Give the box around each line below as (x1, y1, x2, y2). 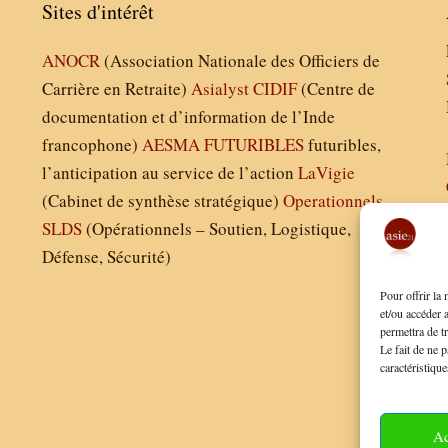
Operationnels (283, 189, 384, 213)
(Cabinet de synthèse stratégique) (42, 189, 284, 213)
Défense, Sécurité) (42, 245, 172, 269)
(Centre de (297, 77, 376, 101)
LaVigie (298, 161, 356, 185)
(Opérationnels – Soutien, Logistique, (82, 217, 352, 241)
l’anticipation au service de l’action (42, 161, 299, 185)
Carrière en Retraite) (42, 77, 192, 101)
